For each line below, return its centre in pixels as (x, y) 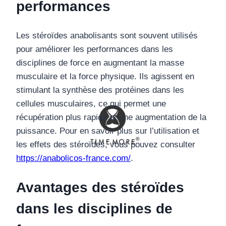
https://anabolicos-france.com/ (73, 158)
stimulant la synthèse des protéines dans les (100, 90)
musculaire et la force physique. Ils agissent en (105, 77)
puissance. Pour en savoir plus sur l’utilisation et (108, 131)
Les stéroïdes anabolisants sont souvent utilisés (107, 36)
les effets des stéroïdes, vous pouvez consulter (106, 145)
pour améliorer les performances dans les (95, 49)
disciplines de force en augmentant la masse (100, 63)
